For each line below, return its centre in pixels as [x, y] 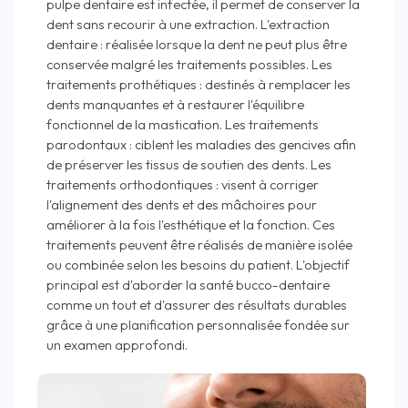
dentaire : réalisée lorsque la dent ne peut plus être [197, 44]
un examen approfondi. [117, 344]
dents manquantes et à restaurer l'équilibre [175, 104]
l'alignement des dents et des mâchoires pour [182, 204]
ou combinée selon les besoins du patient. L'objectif [198, 264]
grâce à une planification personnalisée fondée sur [198, 324]
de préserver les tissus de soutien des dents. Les [189, 164]
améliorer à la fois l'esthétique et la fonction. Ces [191, 224]
